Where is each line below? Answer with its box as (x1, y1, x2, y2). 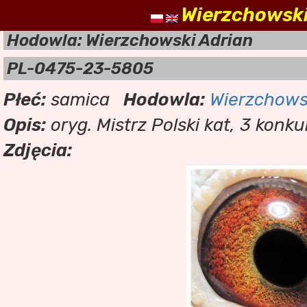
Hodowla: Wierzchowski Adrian (7, 31, 253, 50)
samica (46, 89, 110, 110)
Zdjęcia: (3, 140, 72, 161)
